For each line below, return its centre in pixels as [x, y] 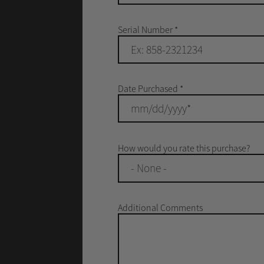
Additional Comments [160, 207]
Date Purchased [148, 88]
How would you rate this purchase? [184, 148]
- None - [148, 168]
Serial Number [146, 29]
